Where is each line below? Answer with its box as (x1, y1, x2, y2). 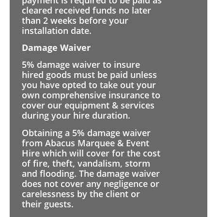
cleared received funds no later (22, 4, 151, 16)
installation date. (22, 24, 92, 36)
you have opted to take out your (22, 79, 156, 91)
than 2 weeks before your (22, 14, 128, 26)
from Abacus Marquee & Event (22, 137, 149, 149)
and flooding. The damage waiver (22, 167, 160, 179)
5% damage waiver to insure (22, 59, 140, 71)
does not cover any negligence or (22, 177, 159, 189)
